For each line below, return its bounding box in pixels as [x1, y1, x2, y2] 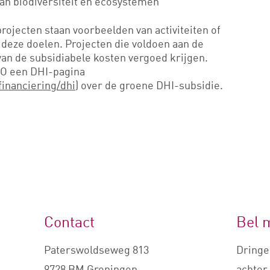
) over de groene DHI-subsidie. [75, 78, 223, 92]
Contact [43, 212, 95, 231]
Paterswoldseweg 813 [43, 243, 149, 256]
